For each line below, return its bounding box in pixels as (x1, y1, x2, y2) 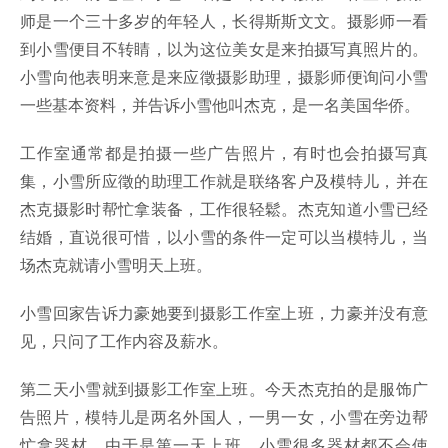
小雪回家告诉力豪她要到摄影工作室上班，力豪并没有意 (20, 301, 428, 325)
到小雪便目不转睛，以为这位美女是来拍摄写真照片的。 (20, 37, 428, 61)
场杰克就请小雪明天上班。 (20, 253, 212, 277)
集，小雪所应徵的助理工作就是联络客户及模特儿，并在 (20, 169, 428, 193)
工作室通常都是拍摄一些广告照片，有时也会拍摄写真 (20, 141, 428, 165)
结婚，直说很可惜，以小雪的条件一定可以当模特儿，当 (20, 225, 428, 249)
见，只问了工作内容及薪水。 (20, 329, 228, 353)
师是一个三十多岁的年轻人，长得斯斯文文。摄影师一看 (20, 9, 428, 33)
